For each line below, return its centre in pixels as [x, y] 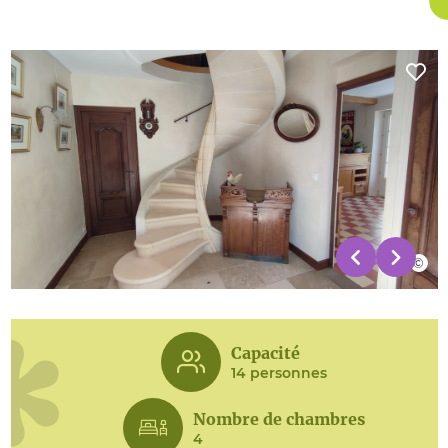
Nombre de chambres [279, 418]
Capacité [265, 352]
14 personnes [279, 372]
